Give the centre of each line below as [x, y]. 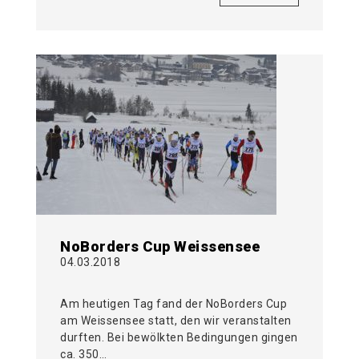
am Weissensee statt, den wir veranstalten [176, 321]
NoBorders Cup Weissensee [160, 247]
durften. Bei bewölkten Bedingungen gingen [179, 338]
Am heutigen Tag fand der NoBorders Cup [173, 304]
